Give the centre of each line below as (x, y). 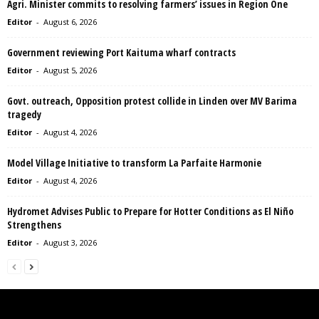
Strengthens (34, 224)
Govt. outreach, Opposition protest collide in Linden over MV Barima (152, 100)
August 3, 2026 (70, 242)
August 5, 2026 (70, 70)
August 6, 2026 (70, 21)
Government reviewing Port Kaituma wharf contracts (121, 52)
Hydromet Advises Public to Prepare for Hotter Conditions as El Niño (150, 211)
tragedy (24, 114)
